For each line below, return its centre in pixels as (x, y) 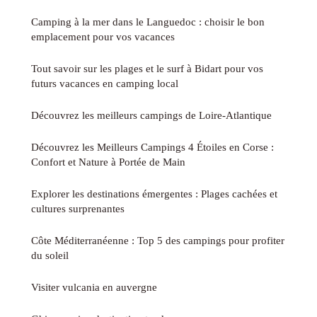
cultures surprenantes (78, 208)
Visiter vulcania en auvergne (94, 287)
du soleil (50, 255)
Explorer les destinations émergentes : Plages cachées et (154, 193)
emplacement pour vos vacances (103, 36)
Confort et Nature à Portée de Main (108, 161)
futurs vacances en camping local (105, 83)
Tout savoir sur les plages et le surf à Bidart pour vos (147, 68)
